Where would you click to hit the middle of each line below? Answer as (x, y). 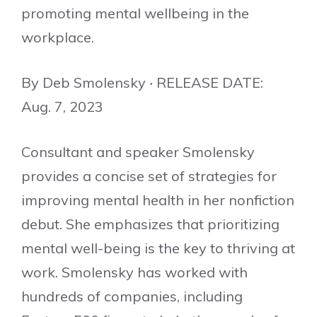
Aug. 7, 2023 (62, 106)
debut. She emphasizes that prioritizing (150, 224)
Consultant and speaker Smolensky (138, 152)
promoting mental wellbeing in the (135, 13)
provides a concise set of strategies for (149, 176)
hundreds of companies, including (132, 296)
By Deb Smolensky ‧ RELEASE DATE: (142, 82)
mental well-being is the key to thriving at (158, 248)
